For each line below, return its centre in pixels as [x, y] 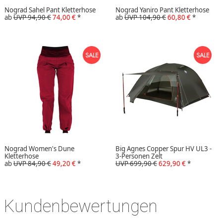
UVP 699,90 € [136, 164]
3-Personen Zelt [139, 156]
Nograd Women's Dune [39, 149]
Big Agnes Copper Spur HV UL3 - [164, 149]
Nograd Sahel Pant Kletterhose [50, 10]
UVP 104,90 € [145, 18]
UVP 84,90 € [32, 164]
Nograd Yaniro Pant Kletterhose [162, 10]
